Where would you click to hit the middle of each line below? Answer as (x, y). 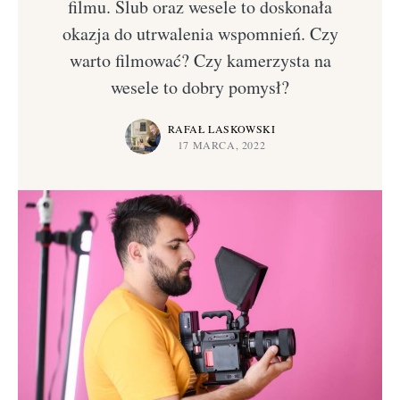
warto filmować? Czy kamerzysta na (200, 60)
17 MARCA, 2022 (221, 145)
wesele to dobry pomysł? (200, 87)
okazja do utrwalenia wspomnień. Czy (200, 33)
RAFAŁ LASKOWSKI (221, 129)
